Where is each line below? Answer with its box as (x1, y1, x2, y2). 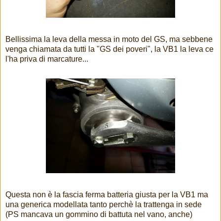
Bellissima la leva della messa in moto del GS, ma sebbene (5, 35, 213, 44)
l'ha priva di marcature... (5, 55, 88, 64)
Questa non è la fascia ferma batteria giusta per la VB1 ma (5, 190, 208, 199)
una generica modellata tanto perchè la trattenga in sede (5, 200, 202, 209)
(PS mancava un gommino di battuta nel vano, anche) (5, 210, 192, 219)
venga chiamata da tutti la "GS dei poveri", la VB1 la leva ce (5, 45, 214, 54)
